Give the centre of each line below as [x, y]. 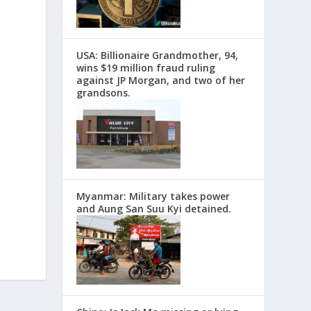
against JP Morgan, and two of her [161, 80]
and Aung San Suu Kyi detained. [154, 208]
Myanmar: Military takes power [153, 196]
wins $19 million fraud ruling [146, 67]
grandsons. [104, 92]
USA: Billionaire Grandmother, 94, [158, 55]
